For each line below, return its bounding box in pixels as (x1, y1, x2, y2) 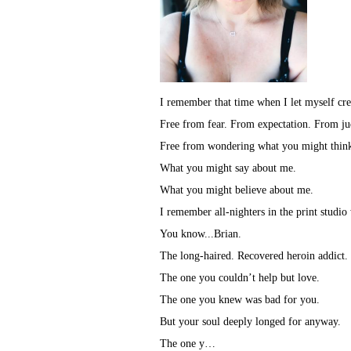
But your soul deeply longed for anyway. (160, 316, 341, 328)
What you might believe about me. (160, 184, 313, 197)
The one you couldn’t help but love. (160, 272, 320, 284)
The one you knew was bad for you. (160, 294, 320, 306)
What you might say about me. (160, 162, 296, 175)
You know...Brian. (160, 228, 241, 241)
